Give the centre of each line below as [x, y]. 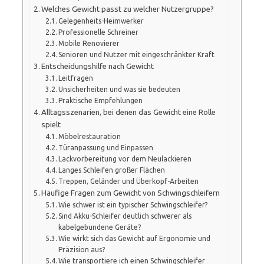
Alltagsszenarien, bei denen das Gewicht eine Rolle [129, 112]
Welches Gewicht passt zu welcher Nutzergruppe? [128, 9]
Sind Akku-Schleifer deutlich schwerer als [125, 216]
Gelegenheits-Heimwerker [101, 21]
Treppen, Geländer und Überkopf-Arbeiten [129, 181]
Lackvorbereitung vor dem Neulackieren [125, 159]
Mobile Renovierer [89, 43]
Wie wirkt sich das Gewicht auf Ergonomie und [135, 238]
